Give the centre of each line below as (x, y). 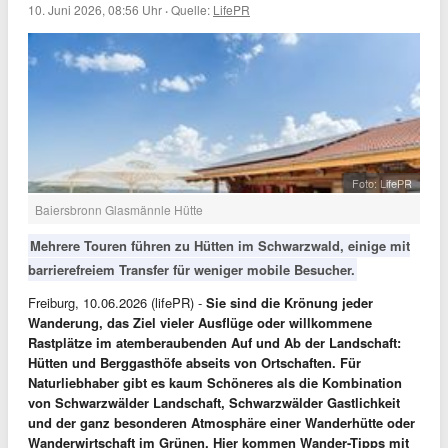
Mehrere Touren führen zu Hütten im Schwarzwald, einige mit (220, 245)
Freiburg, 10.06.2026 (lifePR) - (117, 302)
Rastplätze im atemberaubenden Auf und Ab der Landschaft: (214, 342)
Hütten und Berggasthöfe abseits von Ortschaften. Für (194, 362)
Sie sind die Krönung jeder (289, 302)
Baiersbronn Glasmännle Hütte (119, 209)
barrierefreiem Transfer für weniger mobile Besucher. (191, 269)
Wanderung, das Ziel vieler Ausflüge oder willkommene (200, 322)
